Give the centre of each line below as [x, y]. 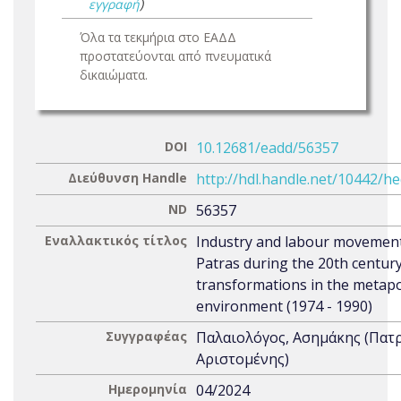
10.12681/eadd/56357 [267, 148]
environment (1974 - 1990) [284, 306]
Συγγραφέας [146, 336]
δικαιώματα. [114, 75]
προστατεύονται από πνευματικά [175, 56]
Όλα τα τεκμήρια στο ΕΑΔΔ [158, 37]
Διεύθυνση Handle [128, 178]
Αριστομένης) [243, 359]
